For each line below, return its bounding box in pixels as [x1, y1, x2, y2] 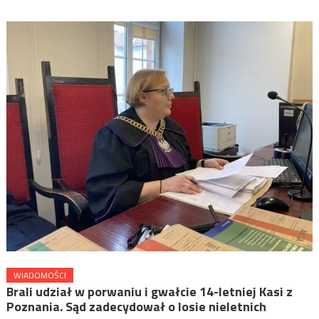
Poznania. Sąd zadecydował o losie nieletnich [6, 296, 266, 316]
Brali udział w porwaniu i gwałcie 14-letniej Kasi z [6, 281, 293, 301]
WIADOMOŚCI [13, 268, 66, 282]
